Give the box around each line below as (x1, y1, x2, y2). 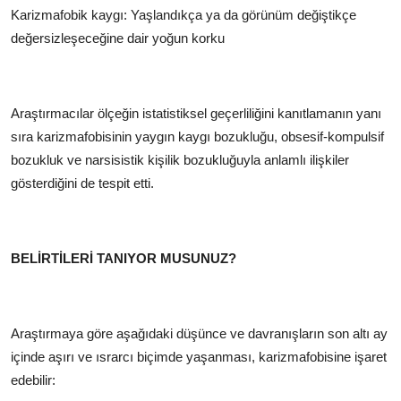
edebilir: (11, 371, 55, 388)
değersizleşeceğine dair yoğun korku (11, 30, 225, 46)
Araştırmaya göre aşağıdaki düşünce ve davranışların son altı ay (11, 325, 388, 341)
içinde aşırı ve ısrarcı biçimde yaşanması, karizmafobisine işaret (11, 348, 387, 364)
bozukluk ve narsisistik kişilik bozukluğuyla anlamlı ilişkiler (11, 151, 349, 167)
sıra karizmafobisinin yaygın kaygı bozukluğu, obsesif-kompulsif (11, 128, 384, 144)
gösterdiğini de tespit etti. (11, 175, 154, 191)
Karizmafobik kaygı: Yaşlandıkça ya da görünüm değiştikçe (11, 6, 356, 22)
